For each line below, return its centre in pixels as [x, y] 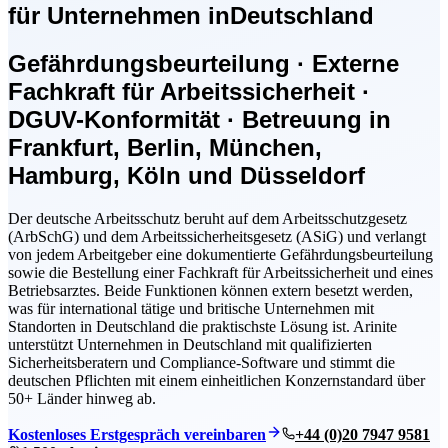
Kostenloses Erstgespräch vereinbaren [137, 434]
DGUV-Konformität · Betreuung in [199, 119]
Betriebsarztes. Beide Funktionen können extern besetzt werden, [210, 290]
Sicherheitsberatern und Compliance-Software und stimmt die [201, 362]
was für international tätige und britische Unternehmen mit [191, 308]
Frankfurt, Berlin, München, [165, 147]
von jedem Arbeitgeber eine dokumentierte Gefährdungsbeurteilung [220, 254]
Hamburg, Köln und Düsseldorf [186, 175]
